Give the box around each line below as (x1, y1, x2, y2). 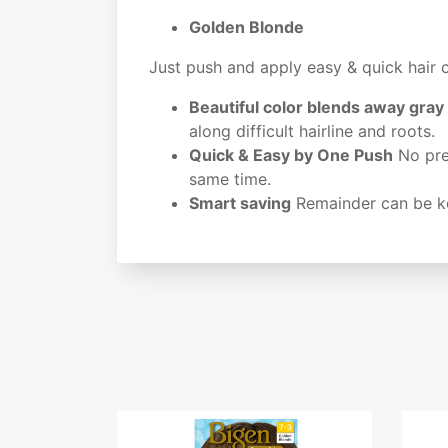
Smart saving (189, 192, 291, 213)
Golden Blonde (189, 16, 304, 37)
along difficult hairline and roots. (189, 120, 435, 141)
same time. (189, 168, 271, 189)
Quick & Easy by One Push (189, 144, 393, 165)
